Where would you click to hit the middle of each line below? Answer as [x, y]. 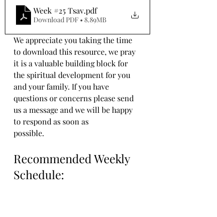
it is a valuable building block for [72, 63]
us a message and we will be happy [74, 109]
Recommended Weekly [73, 158]
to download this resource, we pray [76, 51]
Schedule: [39, 174]
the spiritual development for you [73, 75]
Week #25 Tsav [59, 10]
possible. [29, 133]
